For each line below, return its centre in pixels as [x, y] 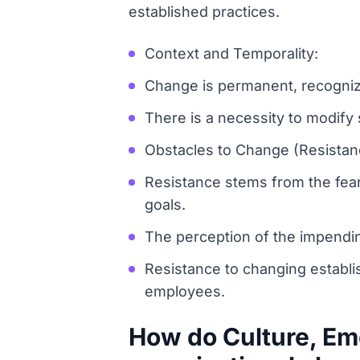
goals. [165, 205]
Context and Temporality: [231, 53]
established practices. [204, 12]
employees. [185, 291]
